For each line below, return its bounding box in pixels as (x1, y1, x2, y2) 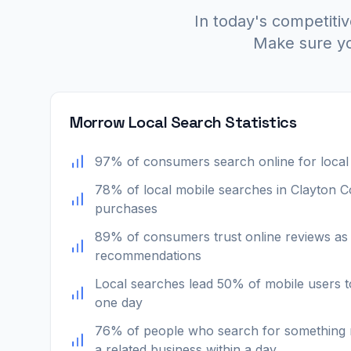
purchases (95, 201, 157, 216)
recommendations (95, 248, 201, 263)
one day (95, 295, 143, 310)
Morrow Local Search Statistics (70, 112, 296, 132)
